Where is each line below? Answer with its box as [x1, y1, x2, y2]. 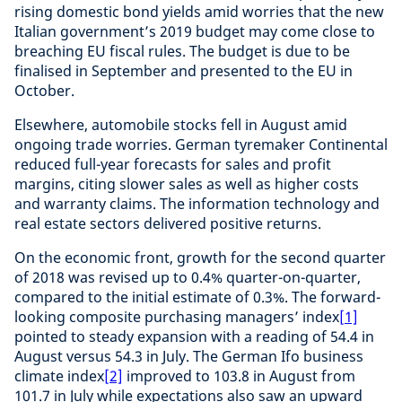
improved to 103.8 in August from [123, 365, 355, 386]
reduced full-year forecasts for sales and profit [14, 153, 331, 174]
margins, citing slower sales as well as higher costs [14, 173, 359, 194]
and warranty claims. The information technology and [14, 193, 380, 214]
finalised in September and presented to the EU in [14, 60, 353, 81]
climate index [14, 365, 104, 386]
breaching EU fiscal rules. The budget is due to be [14, 40, 350, 61]
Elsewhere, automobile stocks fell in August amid [14, 114, 347, 135]
